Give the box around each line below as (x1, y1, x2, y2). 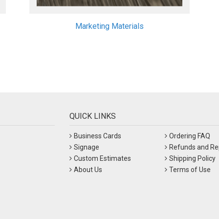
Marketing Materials (75, 21, 144, 31)
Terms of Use (169, 165, 211, 174)
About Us (73, 165, 102, 174)
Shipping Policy (169, 154, 216, 162)
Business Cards (73, 131, 121, 140)
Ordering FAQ (169, 131, 210, 140)
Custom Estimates (73, 154, 131, 162)
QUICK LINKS (69, 111, 116, 121)
